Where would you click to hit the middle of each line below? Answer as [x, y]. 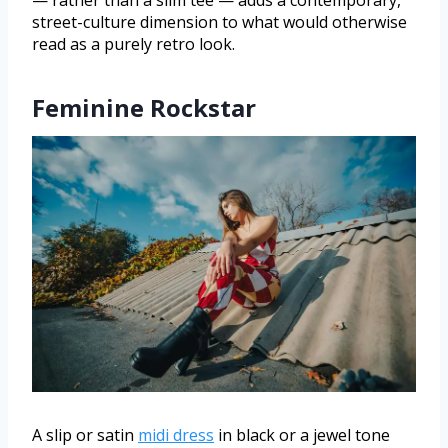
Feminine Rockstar [144, 108]
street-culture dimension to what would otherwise [219, 22]
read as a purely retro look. [133, 44]
